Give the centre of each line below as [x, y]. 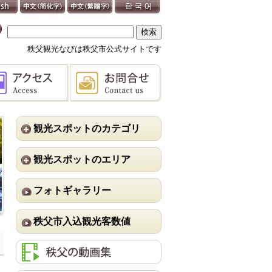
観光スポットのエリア [82, 159]
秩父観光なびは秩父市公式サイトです [94, 49]
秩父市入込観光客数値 [82, 221]
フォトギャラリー [72, 190]
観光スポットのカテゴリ [87, 128]
